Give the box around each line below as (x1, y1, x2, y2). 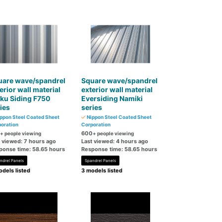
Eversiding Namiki (81, 94, 143, 103)
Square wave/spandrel (81, 76, 158, 85)
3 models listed (81, 167, 123, 174)
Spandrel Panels (85, 158, 116, 163)
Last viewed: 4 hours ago (81, 138, 149, 145)
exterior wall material (81, 85, 153, 94)
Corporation (81, 121, 111, 127)
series (81, 103, 103, 111)
